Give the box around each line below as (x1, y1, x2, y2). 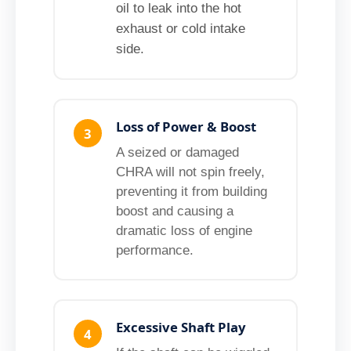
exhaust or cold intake (116, 21, 246, 37)
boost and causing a (116, 204, 234, 219)
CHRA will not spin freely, (116, 165, 266, 180)
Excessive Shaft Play (116, 318, 247, 337)
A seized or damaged (116, 145, 240, 161)
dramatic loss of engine (116, 223, 253, 239)
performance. (116, 243, 194, 259)
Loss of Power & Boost (116, 118, 257, 136)
